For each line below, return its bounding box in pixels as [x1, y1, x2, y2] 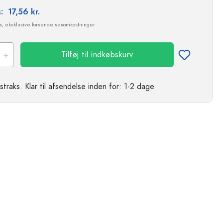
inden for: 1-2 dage [86, 81, 154, 92]
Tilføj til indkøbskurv [61, 49, 133, 60]
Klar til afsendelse [25, 81, 86, 92]
